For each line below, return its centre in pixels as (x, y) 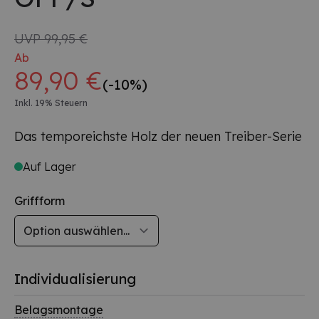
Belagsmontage (59, 309)
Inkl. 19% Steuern (51, 103)
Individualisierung (75, 278)
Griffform (40, 200)
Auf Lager (49, 166)
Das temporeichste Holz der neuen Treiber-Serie (158, 136)
